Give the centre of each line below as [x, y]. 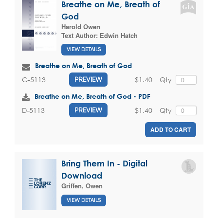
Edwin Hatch [119, 35]
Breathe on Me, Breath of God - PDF [92, 96]
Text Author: [81, 35]
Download [82, 176]
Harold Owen [81, 26]
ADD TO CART [171, 130]
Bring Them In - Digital [104, 163]
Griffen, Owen [82, 186]
